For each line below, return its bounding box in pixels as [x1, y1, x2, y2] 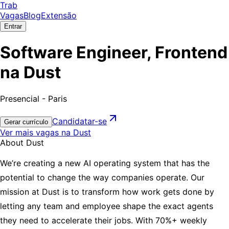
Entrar [4, 22, 22, 30]
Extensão [41, 10, 77, 20]
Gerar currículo [4, 118, 48, 126]
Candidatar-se [52, 116, 107, 126]
